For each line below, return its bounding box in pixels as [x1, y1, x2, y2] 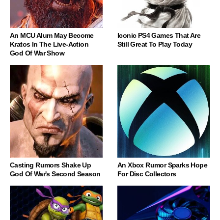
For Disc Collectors [117, 169, 176, 178]
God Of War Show [10, 49, 65, 57]
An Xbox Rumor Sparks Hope [117, 161, 207, 169]
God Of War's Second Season [10, 169, 101, 178]
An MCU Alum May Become [10, 31, 94, 39]
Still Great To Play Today [117, 40, 192, 48]
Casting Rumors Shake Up [10, 161, 91, 169]
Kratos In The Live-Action [10, 40, 88, 48]
